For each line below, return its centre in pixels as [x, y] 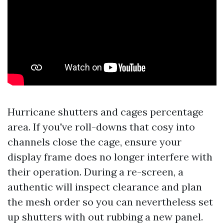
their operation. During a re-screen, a [95, 172]
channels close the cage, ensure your [94, 142]
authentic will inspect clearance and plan [105, 187]
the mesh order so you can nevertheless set [110, 202]
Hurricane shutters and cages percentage [105, 112]
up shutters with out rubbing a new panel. [105, 217]
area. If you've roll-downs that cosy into [101, 127]
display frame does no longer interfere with [110, 157]
